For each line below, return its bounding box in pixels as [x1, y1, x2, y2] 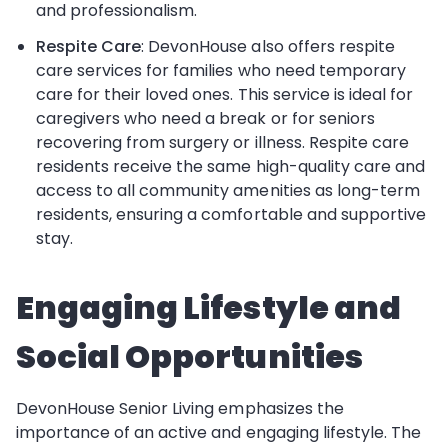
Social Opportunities [16, 334, 363, 379]
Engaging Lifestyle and [16, 285, 401, 330]
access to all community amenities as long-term [36, 179, 420, 202]
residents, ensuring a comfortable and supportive [36, 203, 426, 226]
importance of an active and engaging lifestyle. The [16, 421, 421, 444]
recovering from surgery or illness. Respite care [36, 131, 409, 154]
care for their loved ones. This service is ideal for [36, 83, 413, 106]
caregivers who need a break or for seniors [36, 107, 375, 130]
